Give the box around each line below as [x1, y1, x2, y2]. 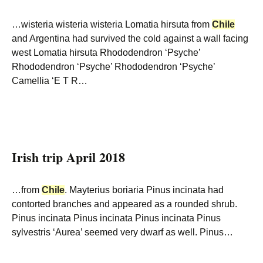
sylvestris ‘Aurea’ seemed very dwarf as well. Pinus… [12, 227, 233, 237]
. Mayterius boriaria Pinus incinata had [65, 185, 224, 195]
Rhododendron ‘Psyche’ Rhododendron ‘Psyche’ [12, 62, 215, 72]
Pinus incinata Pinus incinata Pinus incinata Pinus [12, 213, 221, 223]
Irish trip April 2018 [12, 147, 125, 167]
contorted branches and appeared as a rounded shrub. [12, 199, 237, 209]
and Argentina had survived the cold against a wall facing [12, 33, 248, 43]
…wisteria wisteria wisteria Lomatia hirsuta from [12, 19, 212, 29]
